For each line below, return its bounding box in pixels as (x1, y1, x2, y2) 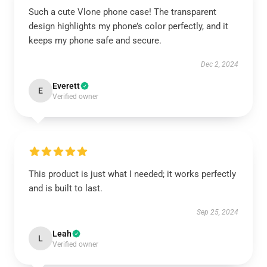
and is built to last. (29, 183, 103, 194)
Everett (52, 81, 80, 91)
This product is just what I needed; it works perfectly (29, 169, 236, 179)
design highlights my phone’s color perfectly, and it (29, 21, 228, 32)
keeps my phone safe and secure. (29, 35, 162, 46)
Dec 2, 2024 (201, 60, 238, 69)
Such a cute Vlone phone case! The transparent (29, 7, 216, 17)
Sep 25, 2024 (197, 208, 238, 216)
